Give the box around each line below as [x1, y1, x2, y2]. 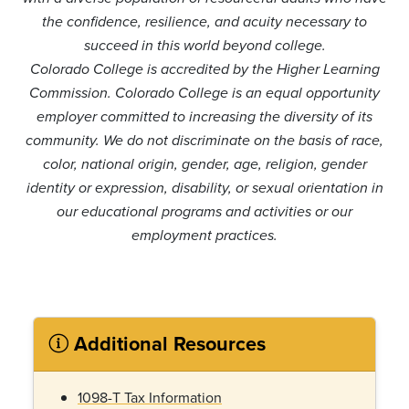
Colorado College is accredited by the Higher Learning [29, 61, 380, 79]
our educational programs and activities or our [57, 204, 352, 221]
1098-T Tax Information [78, 387, 222, 407]
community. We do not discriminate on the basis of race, [26, 132, 383, 150]
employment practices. [131, 227, 278, 245]
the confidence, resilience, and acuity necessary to [42, 14, 367, 31]
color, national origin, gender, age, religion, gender [42, 156, 367, 173]
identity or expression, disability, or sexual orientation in [26, 180, 383, 197]
